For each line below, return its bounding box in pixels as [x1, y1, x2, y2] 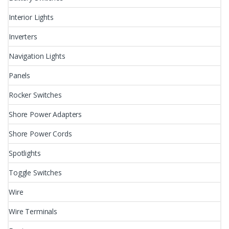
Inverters [9, 31, 37, 41]
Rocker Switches [9, 89, 62, 100]
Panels [9, 70, 31, 80]
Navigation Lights [9, 51, 65, 61]
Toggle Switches [9, 167, 62, 177]
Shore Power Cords [9, 128, 72, 139]
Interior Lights [9, 12, 54, 22]
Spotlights [9, 148, 41, 158]
